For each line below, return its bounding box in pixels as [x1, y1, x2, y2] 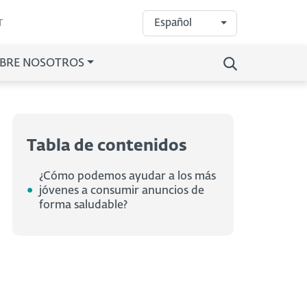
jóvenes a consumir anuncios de [39, 185, 204, 197]
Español [154, 18, 192, 28]
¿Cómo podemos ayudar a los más [39, 171, 216, 182]
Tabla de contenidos [27, 138, 187, 154]
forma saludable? [39, 199, 127, 211]
